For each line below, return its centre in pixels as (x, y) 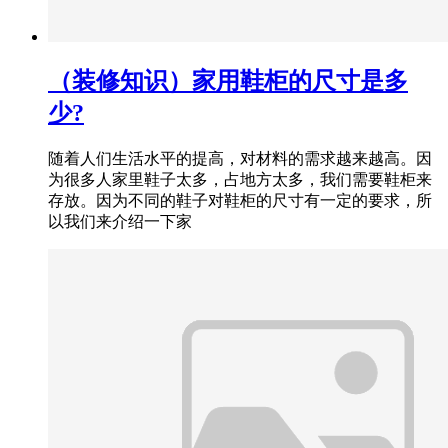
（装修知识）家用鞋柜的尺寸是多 (228, 81)
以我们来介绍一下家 (120, 222)
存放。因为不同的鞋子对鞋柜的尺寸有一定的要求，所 (240, 201)
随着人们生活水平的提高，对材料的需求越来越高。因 (240, 159)
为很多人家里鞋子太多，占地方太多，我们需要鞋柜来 (240, 180)
